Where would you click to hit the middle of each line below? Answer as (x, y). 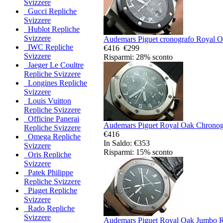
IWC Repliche (49, 47)
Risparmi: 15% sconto (138, 152)
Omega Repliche (52, 137)
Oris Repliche (48, 155)
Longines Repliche (56, 83)
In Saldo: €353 (127, 143)
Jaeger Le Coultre (54, 65)
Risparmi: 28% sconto (138, 57)
